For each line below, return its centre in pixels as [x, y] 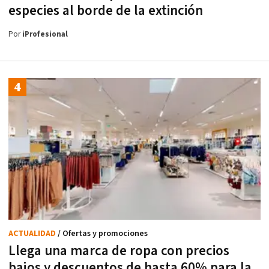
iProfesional [45, 34]
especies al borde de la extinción [106, 11]
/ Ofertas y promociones [103, 234]
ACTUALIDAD [33, 234]
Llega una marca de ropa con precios [119, 251]
